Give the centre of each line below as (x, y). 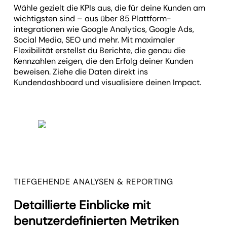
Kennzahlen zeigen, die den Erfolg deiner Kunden (104, 61)
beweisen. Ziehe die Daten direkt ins (81, 71)
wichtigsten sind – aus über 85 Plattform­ (93, 18)
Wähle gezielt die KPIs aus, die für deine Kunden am (110, 8)
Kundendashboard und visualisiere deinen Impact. (108, 82)
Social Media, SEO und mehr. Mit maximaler (94, 40)
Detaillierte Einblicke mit (82, 205)
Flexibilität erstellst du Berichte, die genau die (100, 50)
